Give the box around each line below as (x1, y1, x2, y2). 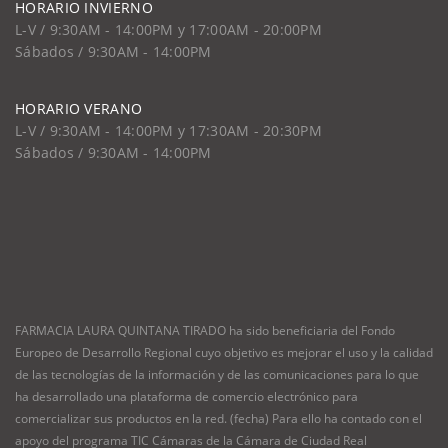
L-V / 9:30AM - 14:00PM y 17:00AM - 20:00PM (15, 20, 322, 40)
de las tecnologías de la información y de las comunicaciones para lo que (15, 366, 419, 384)
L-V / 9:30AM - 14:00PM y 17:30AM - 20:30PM (15, 121, 322, 141)
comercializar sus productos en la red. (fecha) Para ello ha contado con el (15, 410, 422, 428)
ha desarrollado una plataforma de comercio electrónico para (15, 388, 358, 406)
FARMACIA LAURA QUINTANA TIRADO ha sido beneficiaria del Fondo (15, 322, 395, 340)
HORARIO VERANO (15, 99, 143, 119)
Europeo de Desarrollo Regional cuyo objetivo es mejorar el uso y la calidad (15, 344, 433, 362)
